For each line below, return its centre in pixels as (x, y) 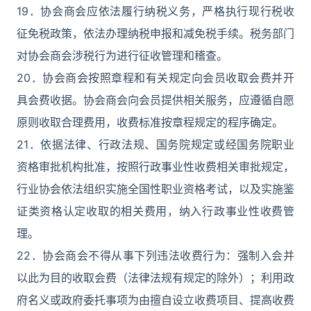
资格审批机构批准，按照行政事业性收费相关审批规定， (155, 167)
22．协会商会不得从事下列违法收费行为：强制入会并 (155, 255)
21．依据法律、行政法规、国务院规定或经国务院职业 (155, 144)
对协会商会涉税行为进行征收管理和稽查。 (122, 56)
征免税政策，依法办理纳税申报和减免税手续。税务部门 (155, 33)
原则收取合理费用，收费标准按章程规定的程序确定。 (150, 122)
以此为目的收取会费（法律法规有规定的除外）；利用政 (155, 278)
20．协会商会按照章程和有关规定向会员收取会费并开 (155, 78)
